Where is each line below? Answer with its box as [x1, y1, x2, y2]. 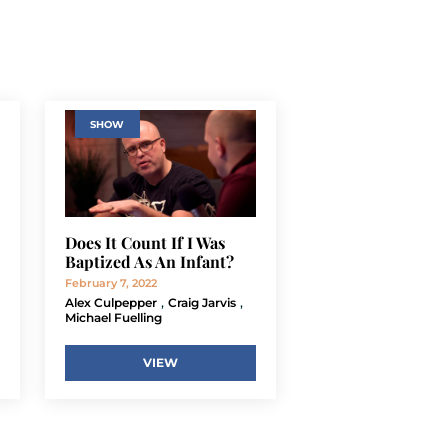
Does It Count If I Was [64, 231, 225, 253]
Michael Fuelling [64, 309, 162, 325]
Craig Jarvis [167, 294, 236, 310]
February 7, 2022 [64, 275, 157, 290]
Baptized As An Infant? [64, 250, 234, 272]
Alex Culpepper [64, 294, 157, 310]
